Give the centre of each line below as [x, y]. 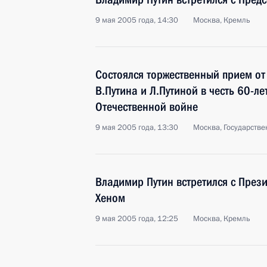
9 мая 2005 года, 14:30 [137, 20]
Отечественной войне [147, 107]
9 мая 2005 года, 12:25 [137, 219]
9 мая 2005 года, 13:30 [137, 128]
